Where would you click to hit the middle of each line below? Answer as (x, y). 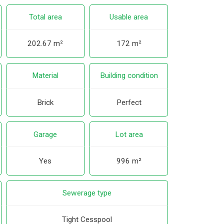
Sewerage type (87, 193)
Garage (45, 134)
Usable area (129, 17)
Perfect (129, 102)
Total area (45, 17)
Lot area (129, 134)
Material (45, 76)
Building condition (129, 76)
